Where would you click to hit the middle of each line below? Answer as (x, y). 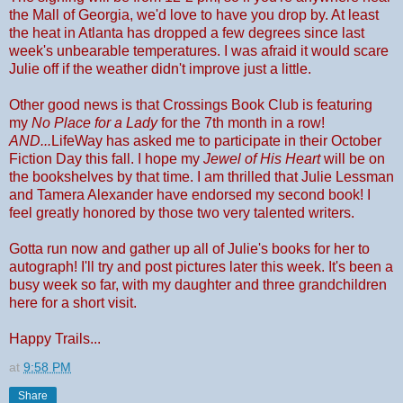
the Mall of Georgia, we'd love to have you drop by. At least (194, 14)
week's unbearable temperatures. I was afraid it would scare (199, 50)
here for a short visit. (73, 302)
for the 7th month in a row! (241, 122)
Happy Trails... (55, 338)
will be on (353, 158)
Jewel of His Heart (262, 158)
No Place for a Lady (94, 122)
